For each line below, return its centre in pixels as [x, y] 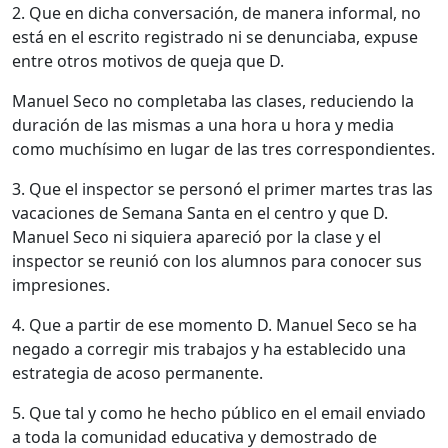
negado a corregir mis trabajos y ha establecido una [209, 348]
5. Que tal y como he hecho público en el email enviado [219, 412]
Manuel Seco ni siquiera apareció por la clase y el [196, 236]
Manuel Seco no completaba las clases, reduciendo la [213, 100]
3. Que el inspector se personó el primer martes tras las [222, 188]
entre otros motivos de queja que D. [148, 60]
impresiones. [61, 284]
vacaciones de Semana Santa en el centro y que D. [200, 212]
